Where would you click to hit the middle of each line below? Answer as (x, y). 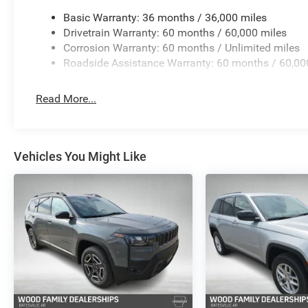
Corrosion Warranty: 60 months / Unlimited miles (182, 48)
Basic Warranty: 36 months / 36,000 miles (165, 18)
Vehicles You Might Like (80, 157)
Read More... (66, 99)
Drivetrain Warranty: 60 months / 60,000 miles (175, 33)
